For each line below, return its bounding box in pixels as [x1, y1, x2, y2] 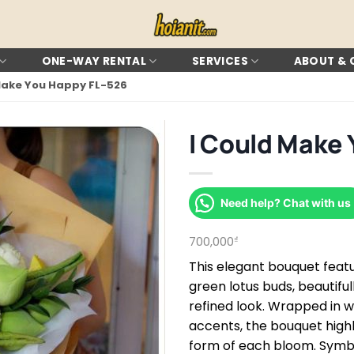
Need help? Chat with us [220, 196, 351, 209]
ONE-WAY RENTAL [41, 53, 147, 69]
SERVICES [191, 53, 248, 69]
